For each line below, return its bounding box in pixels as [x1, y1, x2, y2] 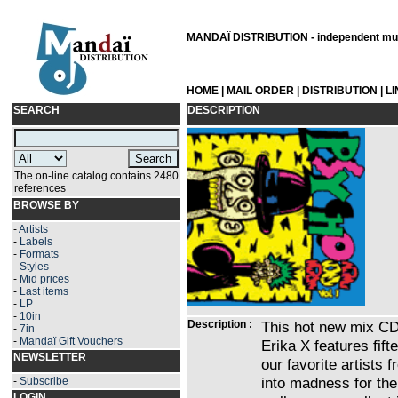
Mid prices [20, 273, 69, 285]
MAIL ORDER [227, 84, 294, 97]
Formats [20, 248, 59, 260]
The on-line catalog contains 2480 [14, 170, 179, 182]
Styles [20, 260, 49, 273]
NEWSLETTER [13, 351, 86, 363]
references [14, 182, 66, 195]
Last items [20, 285, 68, 298]
